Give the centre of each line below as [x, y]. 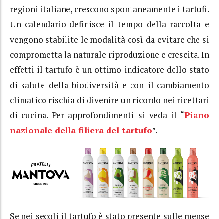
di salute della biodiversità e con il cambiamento [109, 85]
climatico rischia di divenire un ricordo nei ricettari [109, 100]
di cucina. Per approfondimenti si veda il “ [97, 115]
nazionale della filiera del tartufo [81, 130]
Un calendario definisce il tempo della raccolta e [109, 24]
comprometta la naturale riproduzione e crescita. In [109, 54]
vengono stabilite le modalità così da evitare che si [109, 39]
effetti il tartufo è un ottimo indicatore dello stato [109, 69]
